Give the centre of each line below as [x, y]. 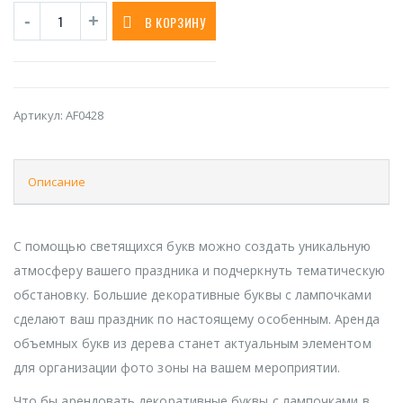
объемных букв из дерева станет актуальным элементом [193, 343]
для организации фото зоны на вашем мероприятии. [177, 367]
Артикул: [40, 115]
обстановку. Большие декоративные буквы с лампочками [193, 294]
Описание [57, 181]
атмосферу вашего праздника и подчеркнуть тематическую [199, 270]
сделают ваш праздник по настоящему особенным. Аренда [197, 318]
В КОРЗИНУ [175, 22]
